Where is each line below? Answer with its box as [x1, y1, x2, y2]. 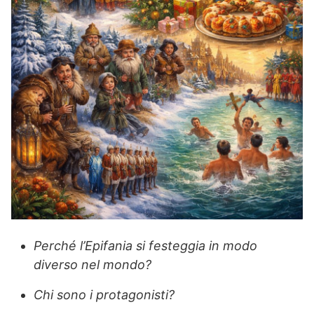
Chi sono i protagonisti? [34, 287, 175, 303]
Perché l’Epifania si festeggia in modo [34, 238, 257, 254]
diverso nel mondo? [34, 257, 151, 273]
